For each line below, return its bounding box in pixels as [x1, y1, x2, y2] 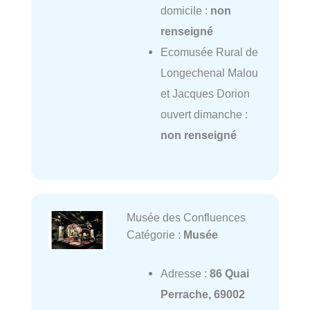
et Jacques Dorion [160, 87, 250, 100]
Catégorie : [126, 228, 183, 241]
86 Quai [209, 267, 249, 280]
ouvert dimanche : [160, 108, 248, 121]
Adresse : [160, 267, 210, 280]
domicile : [160, 4, 210, 17]
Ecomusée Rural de [160, 46, 258, 59]
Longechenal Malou [160, 66, 258, 80]
